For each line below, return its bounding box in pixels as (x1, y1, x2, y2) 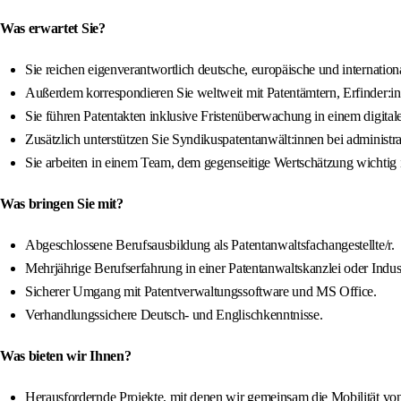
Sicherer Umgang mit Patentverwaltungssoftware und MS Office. (25, 284, 377, 300)
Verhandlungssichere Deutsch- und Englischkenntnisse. (25, 307, 323, 323)
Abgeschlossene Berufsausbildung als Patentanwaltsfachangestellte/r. (25, 237, 395, 253)
